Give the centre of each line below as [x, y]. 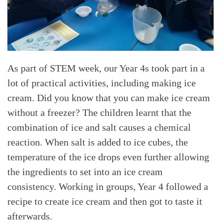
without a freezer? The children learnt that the [99, 112]
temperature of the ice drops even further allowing [108, 157]
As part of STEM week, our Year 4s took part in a [106, 68]
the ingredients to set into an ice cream [85, 171]
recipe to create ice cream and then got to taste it [105, 201]
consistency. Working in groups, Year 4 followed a [108, 186]
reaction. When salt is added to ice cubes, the [98, 142]
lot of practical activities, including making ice [102, 83]
